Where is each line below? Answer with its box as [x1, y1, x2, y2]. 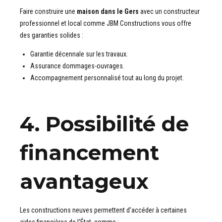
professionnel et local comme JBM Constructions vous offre [20, 19, 191, 28]
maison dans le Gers [75, 7, 139, 16]
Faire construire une [20, 7, 75, 16]
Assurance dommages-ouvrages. [30, 62, 124, 70]
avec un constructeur [139, 7, 200, 16]
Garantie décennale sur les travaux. [30, 50, 128, 58]
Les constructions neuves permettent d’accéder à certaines [20, 206, 187, 215]
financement [20, 140, 159, 166]
